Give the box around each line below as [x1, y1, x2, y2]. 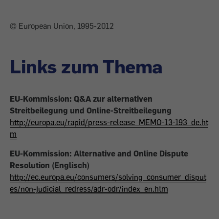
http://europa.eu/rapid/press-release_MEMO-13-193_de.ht [10, 117, 208, 127]
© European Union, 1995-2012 [10, 21, 114, 31]
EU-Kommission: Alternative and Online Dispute [10, 149, 188, 158]
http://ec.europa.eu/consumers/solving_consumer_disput [10, 172, 206, 182]
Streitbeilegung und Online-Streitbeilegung [10, 106, 172, 115]
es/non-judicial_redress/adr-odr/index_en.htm [10, 184, 168, 194]
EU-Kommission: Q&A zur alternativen [10, 94, 153, 104]
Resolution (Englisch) [10, 160, 89, 170]
